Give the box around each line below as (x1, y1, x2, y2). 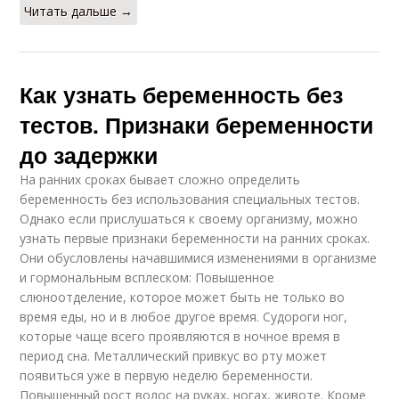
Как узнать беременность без (20, 77, 344, 110)
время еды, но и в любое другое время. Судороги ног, (20, 307, 348, 325)
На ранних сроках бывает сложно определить (20, 170, 301, 188)
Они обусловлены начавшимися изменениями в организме (20, 248, 378, 266)
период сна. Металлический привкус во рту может (20, 346, 328, 364)
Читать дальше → (24, 2, 134, 20)
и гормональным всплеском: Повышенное (20, 268, 275, 286)
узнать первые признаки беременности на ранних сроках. (20, 229, 370, 247)
